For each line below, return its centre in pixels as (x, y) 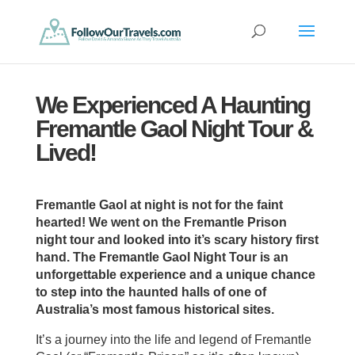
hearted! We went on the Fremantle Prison (161, 222)
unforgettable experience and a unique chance (175, 275)
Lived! (65, 153)
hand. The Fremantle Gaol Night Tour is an (162, 257)
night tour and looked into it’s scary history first (177, 240)
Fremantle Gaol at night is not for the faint (159, 205)
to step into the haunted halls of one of (151, 292)
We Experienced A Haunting (172, 105)
